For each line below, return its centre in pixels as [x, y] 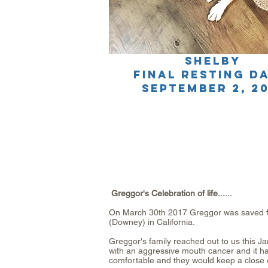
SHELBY [213, 61]
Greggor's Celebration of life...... [170, 193]
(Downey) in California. [152, 222]
